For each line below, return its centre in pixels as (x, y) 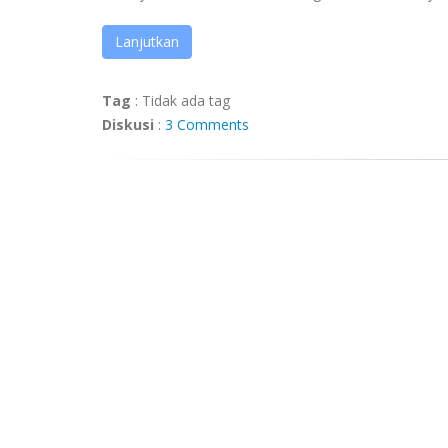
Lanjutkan (147, 41)
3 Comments (207, 124)
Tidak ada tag (186, 100)
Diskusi (128, 124)
